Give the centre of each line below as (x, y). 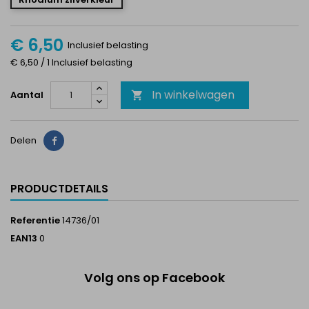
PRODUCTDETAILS (59, 189)
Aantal (27, 95)
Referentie (35, 220)
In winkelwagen (193, 95)
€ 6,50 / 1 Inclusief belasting (71, 62)
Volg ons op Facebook (154, 278)
